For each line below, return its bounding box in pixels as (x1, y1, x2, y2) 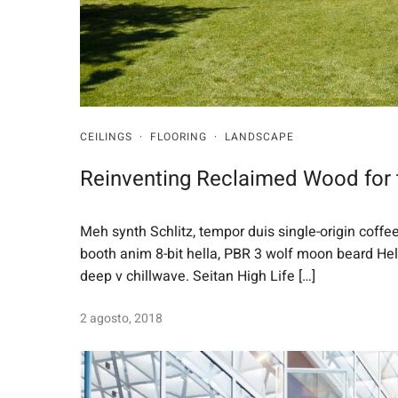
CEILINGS (80, 129, 132, 146)
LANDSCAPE (225, 129, 294, 146)
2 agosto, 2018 (80, 309, 163, 329)
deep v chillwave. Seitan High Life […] (80, 266, 315, 288)
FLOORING (150, 129, 207, 146)
